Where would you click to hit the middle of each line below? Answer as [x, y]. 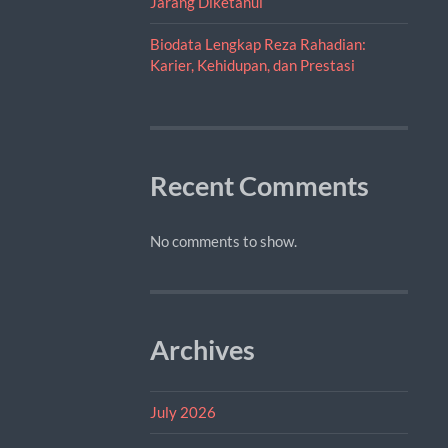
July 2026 [182, 411]
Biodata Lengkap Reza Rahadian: [257, 43]
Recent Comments [259, 185]
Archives [202, 349]
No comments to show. [223, 240]
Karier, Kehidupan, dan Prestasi [252, 64]
